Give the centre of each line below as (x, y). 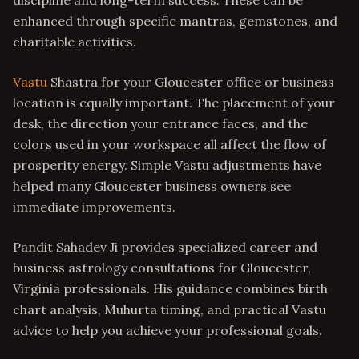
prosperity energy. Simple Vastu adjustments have (167, 165)
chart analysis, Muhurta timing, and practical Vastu (169, 309)
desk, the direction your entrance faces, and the (160, 123)
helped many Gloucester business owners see (152, 186)
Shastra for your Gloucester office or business (191, 82)
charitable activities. (75, 42)
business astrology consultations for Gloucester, (162, 268)
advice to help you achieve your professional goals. (167, 330)
